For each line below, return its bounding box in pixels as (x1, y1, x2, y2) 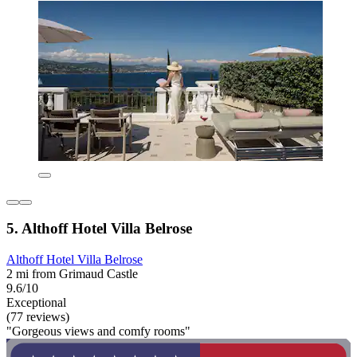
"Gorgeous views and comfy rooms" (6, 324, 190, 338)
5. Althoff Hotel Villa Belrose (6, 220, 192, 237)
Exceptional (6, 295, 66, 309)
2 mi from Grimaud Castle (6, 266, 138, 280)
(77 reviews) (6, 309, 69, 324)
